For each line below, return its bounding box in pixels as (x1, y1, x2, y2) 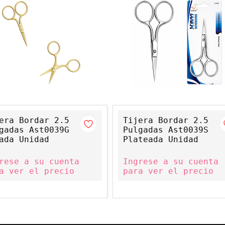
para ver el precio (123, 166, 213, 176)
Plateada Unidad (123, 135, 198, 144)
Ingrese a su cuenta (123, 157, 218, 166)
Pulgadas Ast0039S (123, 125, 208, 135)
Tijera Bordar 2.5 (123, 116, 208, 125)
